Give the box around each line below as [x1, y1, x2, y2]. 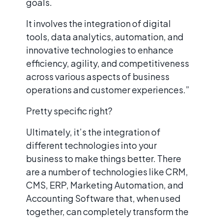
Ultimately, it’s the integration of [26, 126, 161, 137]
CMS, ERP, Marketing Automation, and [26, 179, 184, 191]
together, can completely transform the [26, 205, 189, 217]
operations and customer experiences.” [26, 83, 190, 95]
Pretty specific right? [26, 105, 112, 116]
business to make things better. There [26, 152, 181, 164]
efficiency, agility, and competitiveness [26, 57, 189, 69]
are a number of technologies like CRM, [26, 165, 188, 177]
